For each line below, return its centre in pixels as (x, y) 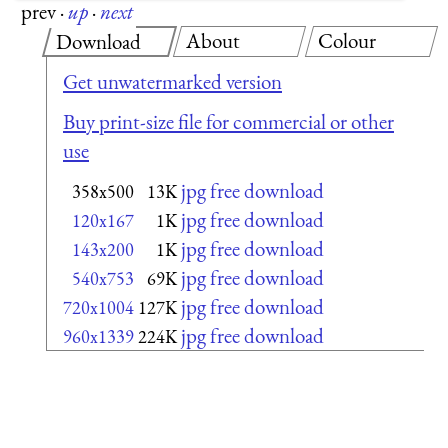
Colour (346, 40)
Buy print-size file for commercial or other (228, 121)
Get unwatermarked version (172, 82)
